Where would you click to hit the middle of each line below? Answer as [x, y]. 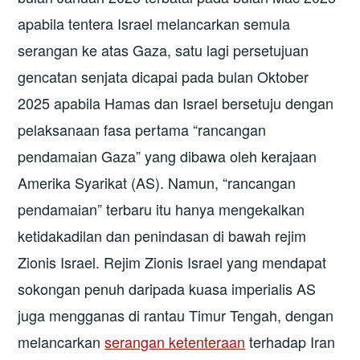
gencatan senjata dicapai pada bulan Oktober [164, 76]
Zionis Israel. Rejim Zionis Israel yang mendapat [172, 262]
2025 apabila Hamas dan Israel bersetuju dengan [176, 102]
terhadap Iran [290, 341]
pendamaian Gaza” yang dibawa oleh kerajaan [168, 155]
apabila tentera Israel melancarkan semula [154, 23]
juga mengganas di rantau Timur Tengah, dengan [176, 315]
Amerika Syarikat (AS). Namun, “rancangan [157, 182]
